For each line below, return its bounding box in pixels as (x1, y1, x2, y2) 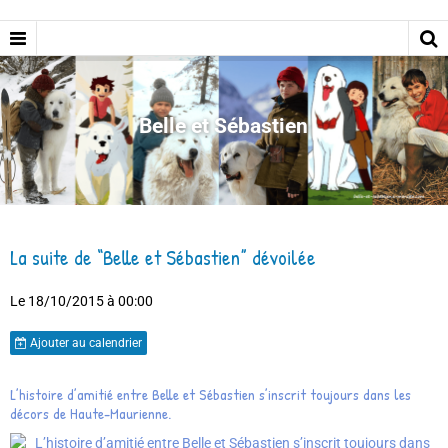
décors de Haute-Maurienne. (10, 403, 171, 425)
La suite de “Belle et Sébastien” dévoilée (10, 243, 316, 273)
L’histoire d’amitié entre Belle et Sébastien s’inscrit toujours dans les (10, 384, 411, 406)
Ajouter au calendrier (27, 336, 142, 351)
